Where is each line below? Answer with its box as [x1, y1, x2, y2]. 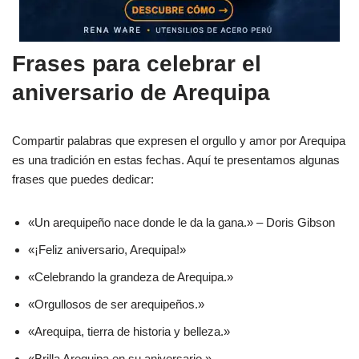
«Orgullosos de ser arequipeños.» [28, 296, 204, 311]
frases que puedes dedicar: [12, 171, 154, 186]
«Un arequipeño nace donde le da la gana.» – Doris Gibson [28, 215, 335, 229]
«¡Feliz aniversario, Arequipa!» [28, 242, 186, 256]
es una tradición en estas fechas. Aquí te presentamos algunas [12, 152, 340, 167]
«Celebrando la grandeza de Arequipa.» [28, 269, 233, 284]
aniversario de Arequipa [12, 79, 270, 105]
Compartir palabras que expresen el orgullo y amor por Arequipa [12, 133, 345, 147]
